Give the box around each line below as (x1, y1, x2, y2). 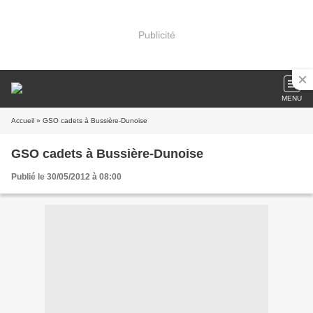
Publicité (138, 29, 175, 41)
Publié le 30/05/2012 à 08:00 (11, 172, 122, 182)
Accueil (11, 117, 34, 124)
